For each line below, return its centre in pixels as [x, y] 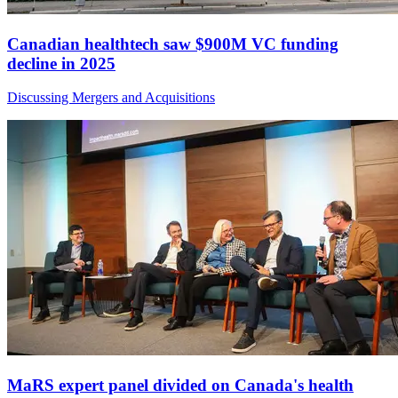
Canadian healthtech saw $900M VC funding [173, 44]
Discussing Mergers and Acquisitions [111, 98]
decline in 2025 [61, 63]
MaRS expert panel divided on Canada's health [180, 385]
